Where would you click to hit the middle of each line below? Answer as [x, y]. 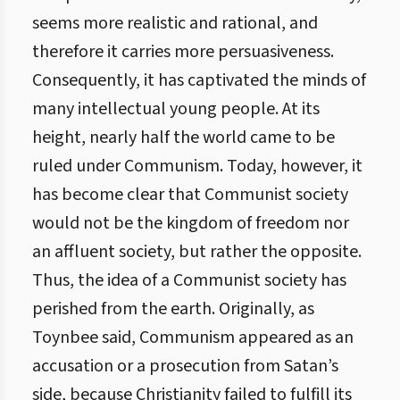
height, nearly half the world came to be [183, 137]
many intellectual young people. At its [176, 109]
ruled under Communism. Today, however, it [197, 166]
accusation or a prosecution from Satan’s [185, 366]
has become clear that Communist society [190, 195]
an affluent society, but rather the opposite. [197, 252]
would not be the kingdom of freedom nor [191, 223]
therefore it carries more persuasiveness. [183, 52]
